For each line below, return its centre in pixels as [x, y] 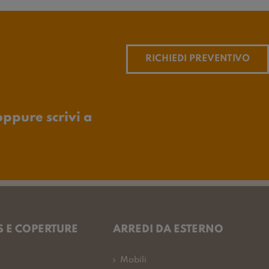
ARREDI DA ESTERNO [168, 230]
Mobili [133, 260]
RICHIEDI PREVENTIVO [198, 59]
